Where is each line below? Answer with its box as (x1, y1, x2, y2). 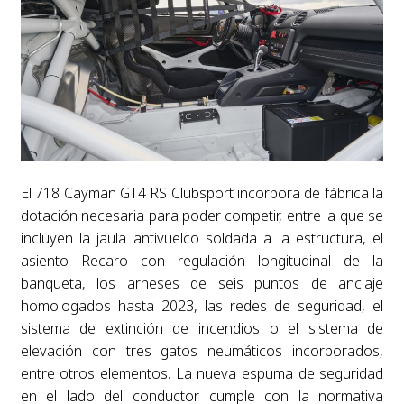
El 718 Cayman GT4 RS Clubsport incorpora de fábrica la (20, 183, 384, 204)
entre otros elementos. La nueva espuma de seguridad (20, 363, 384, 384)
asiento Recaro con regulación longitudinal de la (20, 251, 384, 271)
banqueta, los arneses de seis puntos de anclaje (20, 273, 384, 294)
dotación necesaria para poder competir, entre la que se (20, 206, 384, 226)
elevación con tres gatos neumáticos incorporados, (20, 341, 384, 362)
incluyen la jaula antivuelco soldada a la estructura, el (20, 228, 384, 249)
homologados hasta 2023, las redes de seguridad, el (20, 296, 384, 317)
